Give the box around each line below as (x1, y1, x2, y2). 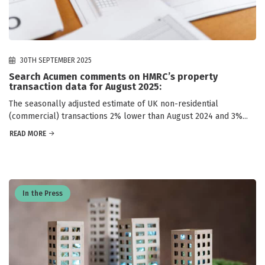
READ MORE (9, 129, 46, 138)
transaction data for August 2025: (9, 80, 161, 92)
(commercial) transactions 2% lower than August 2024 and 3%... (9, 111, 248, 121)
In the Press (22, 189, 63, 198)
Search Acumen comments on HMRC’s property (9, 70, 218, 82)
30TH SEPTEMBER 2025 (18, 56, 92, 64)
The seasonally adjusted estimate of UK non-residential (9, 98, 218, 109)
